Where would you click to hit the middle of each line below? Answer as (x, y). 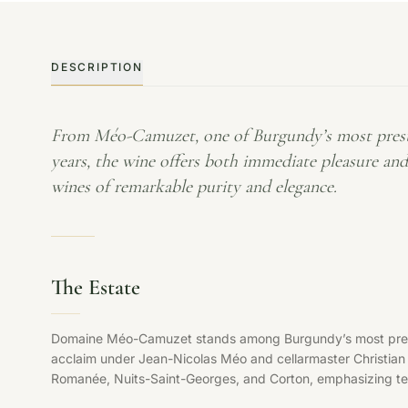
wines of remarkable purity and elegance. (194, 187)
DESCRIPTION (97, 67)
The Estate (96, 287)
